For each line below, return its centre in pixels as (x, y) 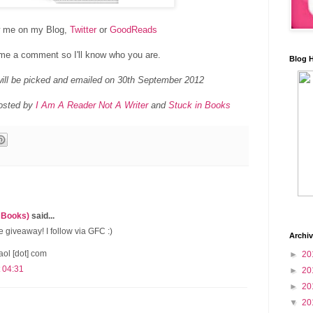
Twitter (83, 29)
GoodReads (133, 29)
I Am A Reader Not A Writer (92, 105)
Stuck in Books (199, 105)
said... (42, 216)
